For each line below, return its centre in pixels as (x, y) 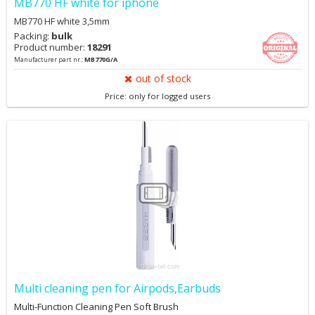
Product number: (51, 47)
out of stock (163, 78)
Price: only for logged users (157, 96)
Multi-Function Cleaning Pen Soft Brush (96, 307)
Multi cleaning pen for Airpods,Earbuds (117, 288)
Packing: (33, 36)
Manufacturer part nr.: (49, 59)
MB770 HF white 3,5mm (62, 21)
